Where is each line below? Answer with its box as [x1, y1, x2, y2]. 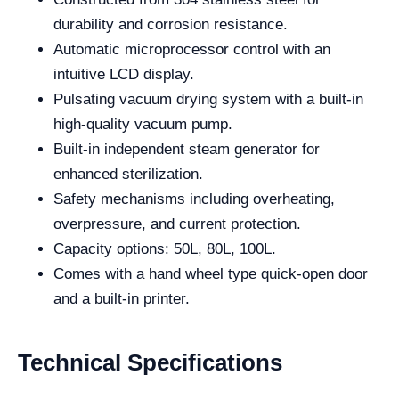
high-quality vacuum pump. [53, 116, 232, 133]
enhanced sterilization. [53, 166, 203, 183]
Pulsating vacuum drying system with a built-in [53, 91, 363, 108]
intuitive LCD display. [53, 66, 194, 83]
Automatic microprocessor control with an [53, 41, 330, 58]
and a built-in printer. [53, 290, 190, 307]
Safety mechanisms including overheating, [53, 191, 335, 208]
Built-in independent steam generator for [53, 141, 320, 158]
